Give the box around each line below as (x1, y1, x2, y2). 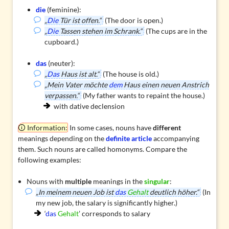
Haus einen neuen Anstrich (122, 80, 210, 89)
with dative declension (53, 102, 125, 111)
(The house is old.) (101, 70, 159, 79)
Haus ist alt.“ (59, 70, 100, 79)
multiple (65, 177, 92, 186)
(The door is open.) (103, 16, 164, 25)
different (152, 123, 181, 132)
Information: (27, 123, 67, 132)
